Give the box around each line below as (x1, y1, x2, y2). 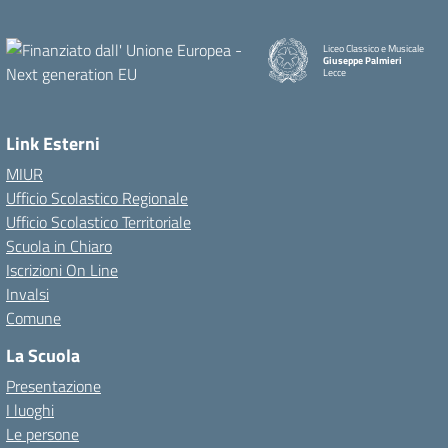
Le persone (6, 422, 79, 446)
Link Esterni (6, 130, 100, 157)
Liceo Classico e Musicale (322, 40, 424, 56)
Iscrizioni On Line (6, 258, 118, 282)
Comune (6, 306, 61, 330)
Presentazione (6, 374, 101, 398)
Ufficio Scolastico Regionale (6, 186, 188, 210)
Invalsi (6, 282, 49, 306)
